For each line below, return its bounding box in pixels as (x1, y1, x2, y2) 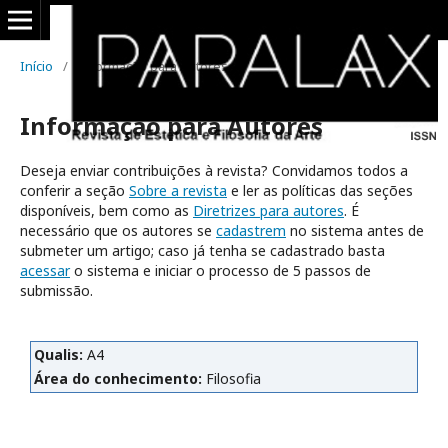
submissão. (20, 281, 93, 300)
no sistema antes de (286, 221, 424, 240)
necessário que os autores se (20, 221, 216, 240)
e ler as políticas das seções (227, 181, 413, 200)
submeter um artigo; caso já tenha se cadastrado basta (20, 241, 385, 260)
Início (20, 57, 53, 75)
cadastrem (216, 221, 286, 240)
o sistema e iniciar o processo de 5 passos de (70, 261, 371, 280)
